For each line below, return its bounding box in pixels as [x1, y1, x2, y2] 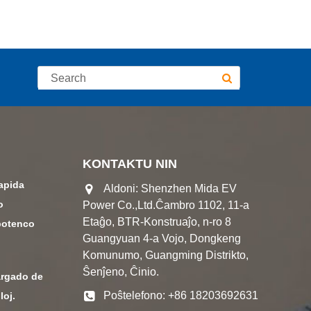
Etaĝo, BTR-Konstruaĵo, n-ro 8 [83, 216, 232, 228]
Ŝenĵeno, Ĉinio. [83, 266, 160, 278]
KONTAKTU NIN [83, 157, 178, 171]
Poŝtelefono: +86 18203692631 [103, 289, 259, 301]
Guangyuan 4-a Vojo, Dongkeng [83, 233, 242, 244]
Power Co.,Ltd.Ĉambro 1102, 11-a [83, 199, 250, 211]
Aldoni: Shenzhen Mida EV [103, 183, 237, 194]
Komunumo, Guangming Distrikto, [83, 249, 249, 261]
